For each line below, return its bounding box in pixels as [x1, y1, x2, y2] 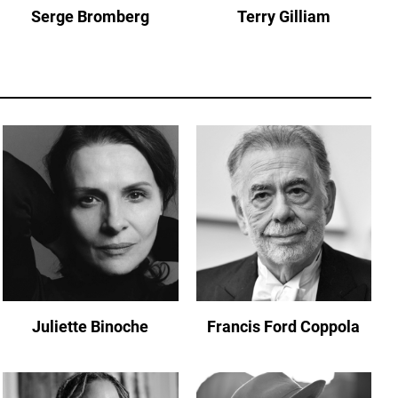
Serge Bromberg [31, 7, 150, 27]
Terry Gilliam [236, 7, 330, 27]
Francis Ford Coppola [207, 316, 361, 336]
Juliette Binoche [32, 316, 149, 336]
